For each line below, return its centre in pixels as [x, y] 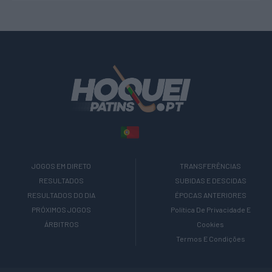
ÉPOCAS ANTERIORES [210, 195]
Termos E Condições [210, 239]
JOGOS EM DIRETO [62, 166]
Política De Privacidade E [210, 210]
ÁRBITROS [61, 224]
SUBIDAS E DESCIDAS [210, 181]
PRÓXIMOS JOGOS [62, 210]
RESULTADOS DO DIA [62, 195]
